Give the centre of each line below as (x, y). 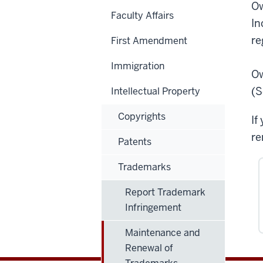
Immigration (138, 66)
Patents (135, 141)
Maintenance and (163, 232)
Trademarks (144, 167)
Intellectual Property (156, 91)
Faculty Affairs (142, 15)
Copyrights (142, 116)
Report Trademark (165, 192)
